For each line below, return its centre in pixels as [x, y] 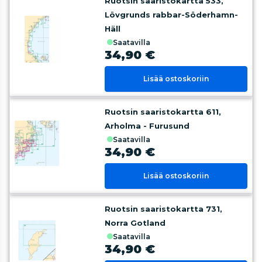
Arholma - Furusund [147, 126]
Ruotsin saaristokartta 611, [163, 112]
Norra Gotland [135, 223]
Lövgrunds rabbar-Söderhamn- [172, 15]
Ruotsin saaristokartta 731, [164, 209]
